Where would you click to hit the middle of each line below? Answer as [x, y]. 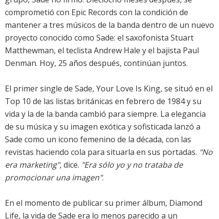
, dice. [70, 165]
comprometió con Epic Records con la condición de [97, 12]
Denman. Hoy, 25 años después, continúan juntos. [96, 63]
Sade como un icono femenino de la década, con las [98, 140]
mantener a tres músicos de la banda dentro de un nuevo [109, 25]
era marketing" [32, 165]
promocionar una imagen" [54, 178]
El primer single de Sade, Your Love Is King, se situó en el [109, 89]
